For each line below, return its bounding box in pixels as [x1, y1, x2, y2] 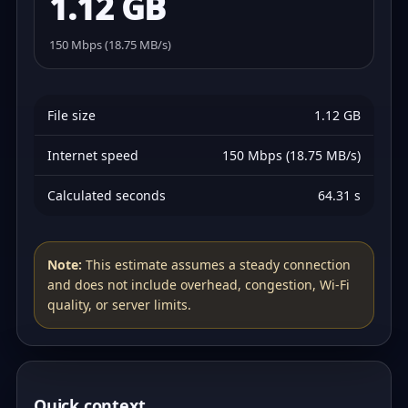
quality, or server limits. [47, 296, 191, 313]
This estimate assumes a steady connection [82, 256, 351, 273]
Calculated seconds [47, 187, 166, 204]
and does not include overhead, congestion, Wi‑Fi [47, 276, 350, 293]
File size [47, 107, 96, 124]
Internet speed [47, 147, 138, 164]
